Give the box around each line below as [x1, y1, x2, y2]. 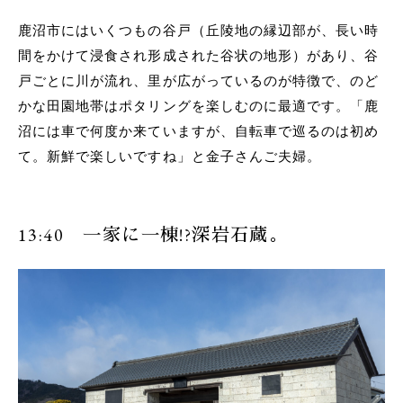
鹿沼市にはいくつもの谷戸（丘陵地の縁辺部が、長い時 [18, 22, 380, 40]
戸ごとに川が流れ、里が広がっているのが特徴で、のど [18, 72, 380, 90]
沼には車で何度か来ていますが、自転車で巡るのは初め [18, 122, 380, 140]
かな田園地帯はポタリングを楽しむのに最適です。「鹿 [18, 97, 380, 115]
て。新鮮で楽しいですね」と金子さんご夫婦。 [18, 148, 322, 166]
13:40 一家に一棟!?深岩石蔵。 [18, 223, 289, 247]
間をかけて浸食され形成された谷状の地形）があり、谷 [18, 47, 380, 65]
